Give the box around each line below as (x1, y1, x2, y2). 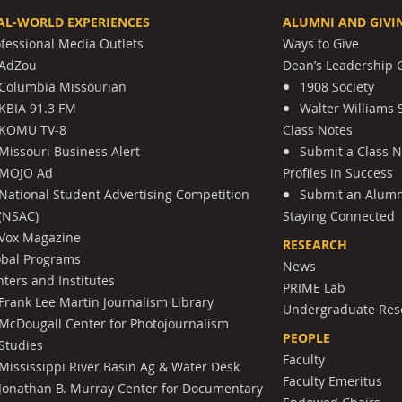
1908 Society (300, 77, 375, 95)
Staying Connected (283, 206, 396, 224)
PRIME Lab (283, 278, 346, 296)
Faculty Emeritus (283, 371, 383, 389)
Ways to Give (283, 34, 360, 52)
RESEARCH (283, 235, 348, 254)
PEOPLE (283, 328, 331, 347)
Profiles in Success (283, 163, 394, 181)
